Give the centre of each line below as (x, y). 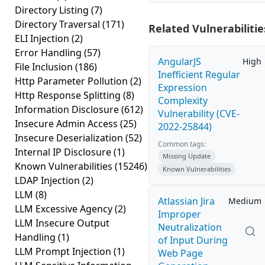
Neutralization (190, 227)
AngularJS (180, 62)
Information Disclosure (68, 109)
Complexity (183, 101)
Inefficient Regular (199, 75)
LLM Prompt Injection (64, 251)
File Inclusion (45, 67)
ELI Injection (43, 38)
